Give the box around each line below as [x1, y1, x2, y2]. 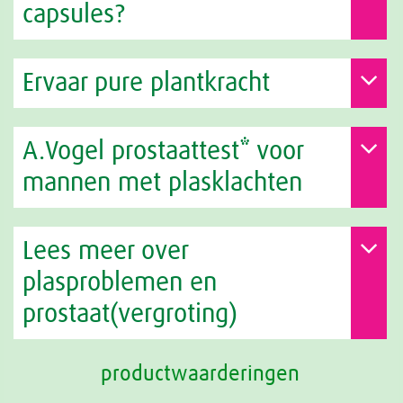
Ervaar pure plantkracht [22, 70, 270, 97]
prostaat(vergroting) [22, 301, 237, 328]
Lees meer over [22, 238, 188, 265]
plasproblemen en [22, 270, 217, 297]
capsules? [22, 2, 125, 29]
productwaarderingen [101, 363, 300, 385]
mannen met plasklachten [22, 170, 302, 197]
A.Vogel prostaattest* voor [22, 139, 303, 166]
